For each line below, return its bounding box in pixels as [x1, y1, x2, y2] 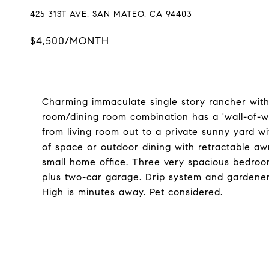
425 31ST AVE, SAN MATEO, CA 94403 [30, 9, 192, 19]
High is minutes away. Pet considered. [42, 186, 223, 198]
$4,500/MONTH [30, 35, 109, 47]
